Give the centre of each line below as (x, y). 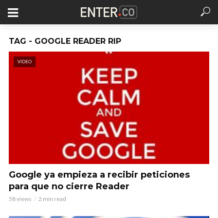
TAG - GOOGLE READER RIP (65, 41)
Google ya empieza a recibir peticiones (99, 174)
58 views (20, 199)
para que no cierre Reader (69, 186)
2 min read (52, 199)
